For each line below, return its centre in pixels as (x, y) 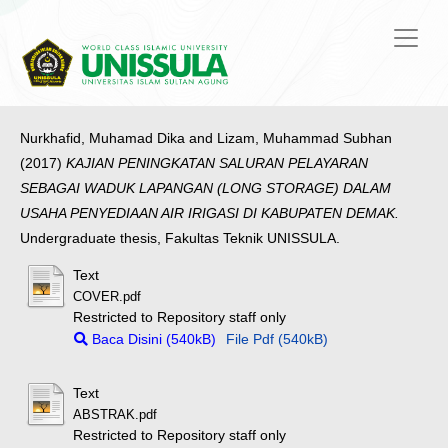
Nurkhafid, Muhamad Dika (102, 138)
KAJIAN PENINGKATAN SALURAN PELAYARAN (217, 163)
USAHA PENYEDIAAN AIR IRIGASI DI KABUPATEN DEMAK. (209, 213)
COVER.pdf (107, 297)
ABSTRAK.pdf (115, 414)
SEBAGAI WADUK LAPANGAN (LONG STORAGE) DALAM (205, 188)
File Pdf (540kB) (277, 339)
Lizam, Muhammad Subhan (304, 138)
